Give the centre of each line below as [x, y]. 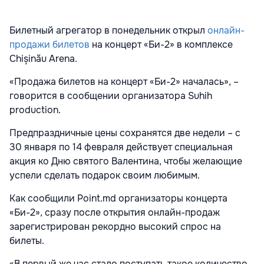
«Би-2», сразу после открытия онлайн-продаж [115, 213]
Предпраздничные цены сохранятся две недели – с [125, 133]
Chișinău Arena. [44, 59]
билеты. [27, 241]
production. [35, 110]
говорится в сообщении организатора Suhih [111, 96]
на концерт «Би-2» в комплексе [161, 45]
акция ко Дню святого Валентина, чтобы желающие [126, 161]
